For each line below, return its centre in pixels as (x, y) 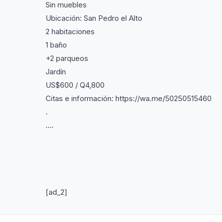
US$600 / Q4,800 (75, 85)
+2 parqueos (67, 58)
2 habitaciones (70, 31)
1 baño (56, 45)
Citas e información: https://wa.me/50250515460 (129, 98)
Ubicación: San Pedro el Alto (94, 18)
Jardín (56, 72)
